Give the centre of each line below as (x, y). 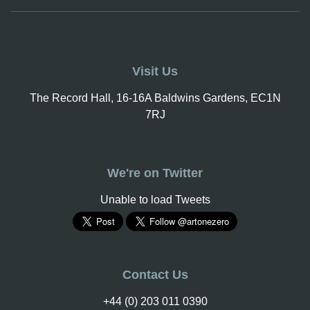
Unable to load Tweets (155, 200)
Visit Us (155, 71)
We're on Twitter (155, 173)
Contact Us (155, 275)
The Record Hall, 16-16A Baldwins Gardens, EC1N (155, 98)
